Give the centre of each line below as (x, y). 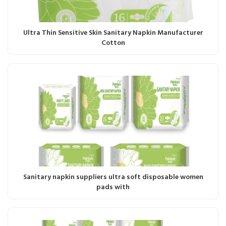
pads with (113, 187)
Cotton (113, 43)
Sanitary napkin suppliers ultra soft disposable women (113, 177)
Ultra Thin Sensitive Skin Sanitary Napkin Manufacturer (113, 33)
